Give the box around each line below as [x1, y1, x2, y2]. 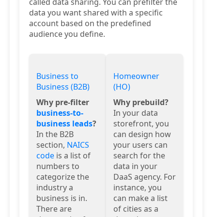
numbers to [36, 160, 79, 171]
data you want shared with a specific [29, 7, 163, 18]
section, [36, 139, 67, 150]
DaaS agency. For [113, 171, 176, 182]
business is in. [36, 192, 87, 203]
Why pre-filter [36, 96, 89, 108]
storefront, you [113, 118, 169, 129]
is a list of [54, 150, 91, 161]
